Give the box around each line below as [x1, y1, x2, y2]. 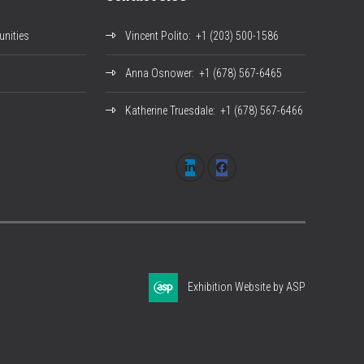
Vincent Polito [125, 29, 188, 43]
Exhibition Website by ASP [188, 280, 305, 294]
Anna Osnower [125, 67, 192, 80]
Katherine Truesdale [125, 104, 213, 118]
